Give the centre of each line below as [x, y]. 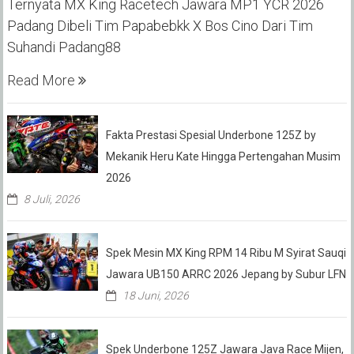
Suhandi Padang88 [64, 47]
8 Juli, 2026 [51, 200]
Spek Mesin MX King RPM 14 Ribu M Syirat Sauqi [226, 253]
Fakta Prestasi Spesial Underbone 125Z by [211, 136]
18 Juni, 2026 [155, 296]
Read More [42, 81]
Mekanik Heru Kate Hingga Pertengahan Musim [223, 157]
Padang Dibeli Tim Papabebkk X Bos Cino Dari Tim [160, 26]
